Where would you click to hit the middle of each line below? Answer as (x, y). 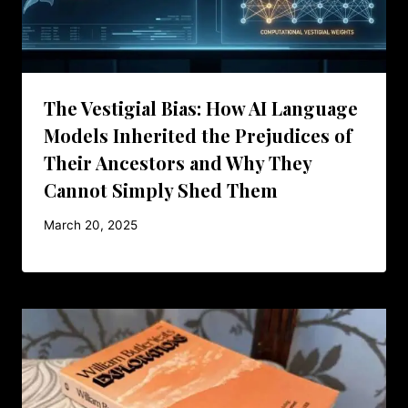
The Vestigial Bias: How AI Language (201, 107)
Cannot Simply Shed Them (161, 189)
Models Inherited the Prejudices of (198, 135)
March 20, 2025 (91, 225)
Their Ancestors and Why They (178, 162)
